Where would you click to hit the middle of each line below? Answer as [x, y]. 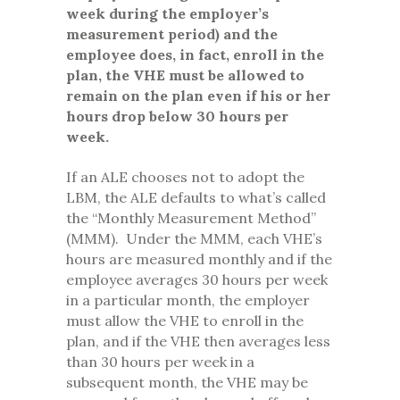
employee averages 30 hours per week [197, 280]
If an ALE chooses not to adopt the [185, 177]
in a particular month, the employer [188, 300]
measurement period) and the [172, 34]
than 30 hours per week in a [160, 362]
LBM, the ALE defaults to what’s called [196, 198]
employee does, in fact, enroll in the [195, 55]
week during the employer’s [167, 14]
